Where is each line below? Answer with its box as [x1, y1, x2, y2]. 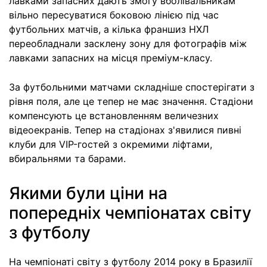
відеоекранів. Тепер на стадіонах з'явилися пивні [9, 124, 241, 136]
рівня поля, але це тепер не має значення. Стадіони [9, 95, 253, 108]
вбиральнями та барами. [9, 153, 126, 165]
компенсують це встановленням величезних [9, 110, 219, 122]
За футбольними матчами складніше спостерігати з [9, 81, 254, 94]
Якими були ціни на [9, 183, 167, 204]
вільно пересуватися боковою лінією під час [9, 9, 219, 21]
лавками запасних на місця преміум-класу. [9, 52, 212, 64]
